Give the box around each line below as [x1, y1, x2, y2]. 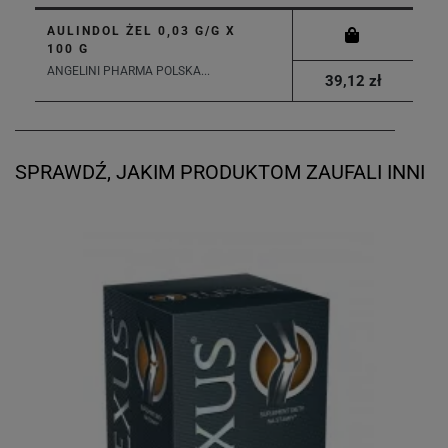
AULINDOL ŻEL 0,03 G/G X [47, 24, 236, 38]
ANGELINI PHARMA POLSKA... [47, 64, 210, 78]
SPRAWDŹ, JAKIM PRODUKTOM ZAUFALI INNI [15, 160, 425, 184]
